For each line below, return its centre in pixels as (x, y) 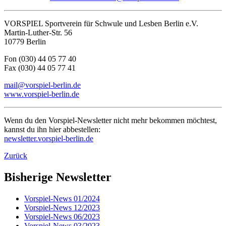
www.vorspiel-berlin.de (42, 94)
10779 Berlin (25, 42)
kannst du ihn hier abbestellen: (52, 130)
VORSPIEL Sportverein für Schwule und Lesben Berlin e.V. (101, 24)
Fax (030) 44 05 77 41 (40, 68)
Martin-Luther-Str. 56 (38, 33)
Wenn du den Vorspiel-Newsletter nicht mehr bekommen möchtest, (110, 121)
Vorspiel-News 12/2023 (62, 207)
